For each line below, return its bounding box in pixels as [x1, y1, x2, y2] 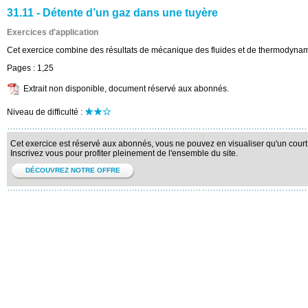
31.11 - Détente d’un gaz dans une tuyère [7, 7, 218, 19]
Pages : [7, 63, 37, 73]
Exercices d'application [7, 27, 98, 37]
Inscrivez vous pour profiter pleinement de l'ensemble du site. [10, 148, 238, 158]
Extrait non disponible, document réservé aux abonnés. [23, 84, 229, 93]
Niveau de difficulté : [7, 107, 85, 117]
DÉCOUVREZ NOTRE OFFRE [25, 166, 120, 174]
